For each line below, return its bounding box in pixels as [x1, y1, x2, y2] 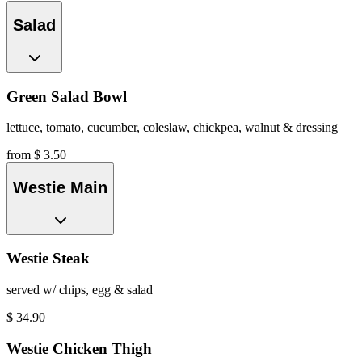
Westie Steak [6, 250, 90, 267]
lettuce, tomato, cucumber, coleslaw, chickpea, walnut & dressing [6, 120, 338, 135]
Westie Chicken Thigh [6, 339, 152, 357]
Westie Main [13, 178, 107, 196]
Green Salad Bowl [6, 87, 127, 105]
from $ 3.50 [6, 148, 66, 162]
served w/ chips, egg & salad [6, 282, 153, 297]
